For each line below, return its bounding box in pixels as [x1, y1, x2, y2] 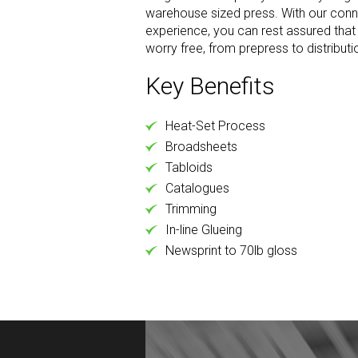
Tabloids [165, 160, 213, 175]
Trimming [165, 201, 217, 217]
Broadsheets [165, 139, 237, 154]
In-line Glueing [165, 222, 242, 237]
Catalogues [165, 181, 229, 196]
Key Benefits [145, 72, 275, 100]
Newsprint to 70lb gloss [165, 243, 297, 258]
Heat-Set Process [165, 118, 265, 133]
